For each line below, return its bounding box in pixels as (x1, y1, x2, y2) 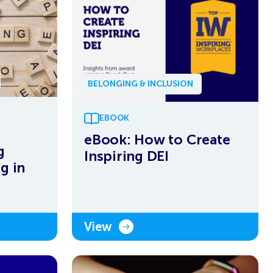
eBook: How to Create (84, 130, 230, 148)
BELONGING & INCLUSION (88, 78, 193, 89)
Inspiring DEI (84, 147, 169, 165)
